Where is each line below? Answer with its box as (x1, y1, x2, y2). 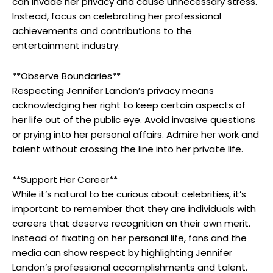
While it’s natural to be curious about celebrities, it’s (12, 188, 246, 201)
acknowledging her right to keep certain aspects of (12, 99, 246, 112)
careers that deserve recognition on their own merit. (12, 217, 250, 230)
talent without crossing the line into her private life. (12, 143, 243, 156)
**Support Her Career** (12, 173, 118, 186)
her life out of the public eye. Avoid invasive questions (12, 113, 255, 127)
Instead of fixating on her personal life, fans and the (12, 232, 247, 245)
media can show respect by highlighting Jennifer (12, 246, 232, 260)
